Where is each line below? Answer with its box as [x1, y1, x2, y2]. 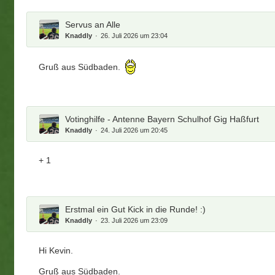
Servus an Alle [65, 19, 121, 29]
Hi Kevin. [39, 245, 74, 255]
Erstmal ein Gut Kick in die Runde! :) [65, 204, 206, 214]
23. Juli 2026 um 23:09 [101, 216, 168, 224]
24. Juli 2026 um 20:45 [101, 126, 168, 134]
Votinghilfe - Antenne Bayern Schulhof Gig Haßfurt [65, 114, 260, 124]
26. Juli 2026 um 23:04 [101, 31, 168, 39]
